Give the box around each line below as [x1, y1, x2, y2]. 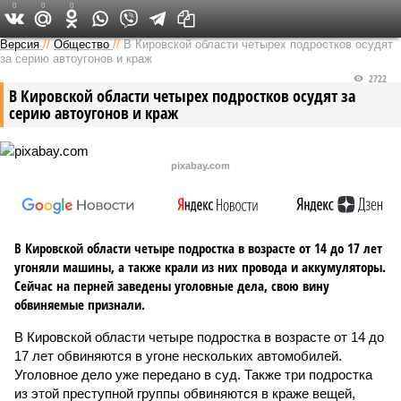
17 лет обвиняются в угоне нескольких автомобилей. [14, 348, 342, 363]
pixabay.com [171, 160, 230, 171]
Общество [54, 38, 109, 51]
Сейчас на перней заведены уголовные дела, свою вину [14, 277, 329, 294]
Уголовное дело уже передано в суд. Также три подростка [14, 367, 372, 382]
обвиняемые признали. [14, 295, 145, 313]
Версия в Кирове [138, 9, 223, 27]
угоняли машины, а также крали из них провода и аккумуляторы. [14, 258, 386, 276]
